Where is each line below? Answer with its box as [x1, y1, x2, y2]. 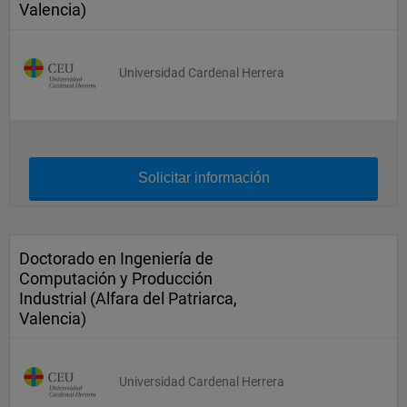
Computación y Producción [19, 269, 213, 288]
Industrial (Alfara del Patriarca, [19, 289, 237, 308]
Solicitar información [137, 170, 270, 185]
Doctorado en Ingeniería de [19, 249, 213, 268]
